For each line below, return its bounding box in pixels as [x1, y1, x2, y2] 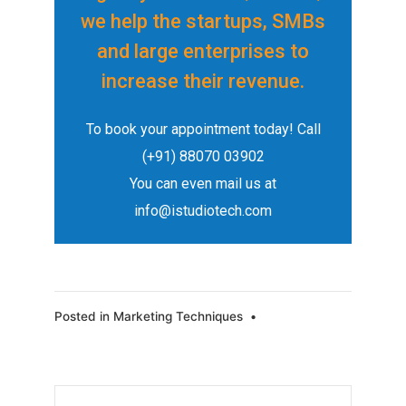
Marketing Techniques [113, 308, 243, 324]
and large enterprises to [97, 39, 309, 63]
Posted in [54, 308, 113, 324]
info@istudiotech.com [134, 201, 272, 219]
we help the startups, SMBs [81, 9, 325, 33]
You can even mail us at [130, 174, 276, 192]
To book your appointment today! [85, 120, 297, 138]
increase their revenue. [101, 69, 304, 92]
